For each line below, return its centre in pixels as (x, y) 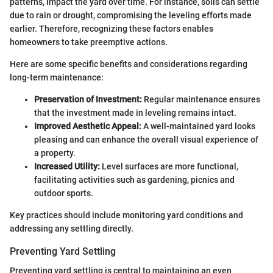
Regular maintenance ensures (201, 99)
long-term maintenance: (57, 77)
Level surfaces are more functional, (169, 166)
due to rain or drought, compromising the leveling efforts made (131, 15)
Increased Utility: (67, 166)
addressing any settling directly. (72, 229)
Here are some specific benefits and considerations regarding (129, 64)
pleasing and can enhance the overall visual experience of (146, 140)
